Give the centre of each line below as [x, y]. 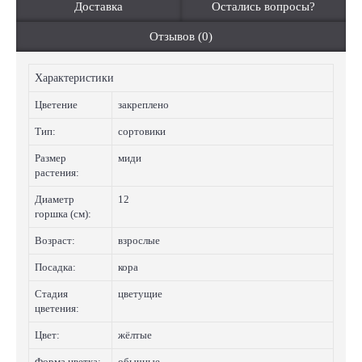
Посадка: [55, 267]
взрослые [139, 240]
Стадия [51, 294]
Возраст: [55, 240]
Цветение [56, 105]
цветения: [57, 308]
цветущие [140, 294]
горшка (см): [63, 214]
